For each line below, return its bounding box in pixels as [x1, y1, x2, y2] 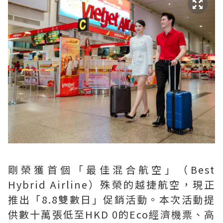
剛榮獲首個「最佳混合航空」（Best [8, 162, 215, 177]
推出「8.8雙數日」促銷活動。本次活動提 [8, 192, 215, 207]
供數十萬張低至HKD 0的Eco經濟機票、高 [8, 207, 215, 222]
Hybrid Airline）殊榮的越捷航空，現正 [8, 177, 215, 192]
